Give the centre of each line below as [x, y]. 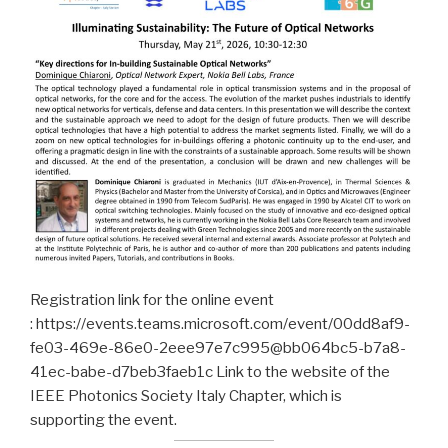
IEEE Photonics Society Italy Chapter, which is [186, 396]
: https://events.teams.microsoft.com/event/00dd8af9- [220, 324]
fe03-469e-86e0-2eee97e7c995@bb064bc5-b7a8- [218, 348]
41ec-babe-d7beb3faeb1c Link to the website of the [210, 372]
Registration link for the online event [152, 300]
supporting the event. [103, 420]
